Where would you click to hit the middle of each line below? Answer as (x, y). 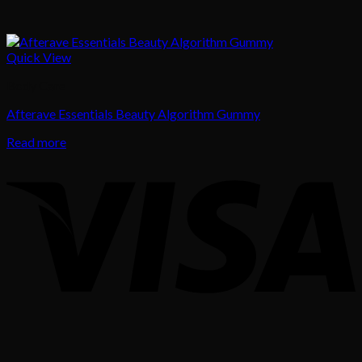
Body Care (36, 86)
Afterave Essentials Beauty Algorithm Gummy (133, 114)
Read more (36, 142)
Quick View (39, 57)
